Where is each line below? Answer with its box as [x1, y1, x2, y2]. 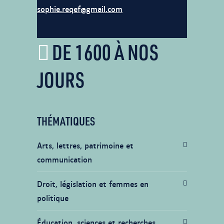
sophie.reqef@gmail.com [37, 2, 122, 15]
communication [37, 153, 92, 165]
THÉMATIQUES [37, 113, 95, 128]
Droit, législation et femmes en [37, 177, 148, 190]
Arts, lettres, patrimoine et [37, 139, 133, 151]
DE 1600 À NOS [52, 38, 158, 65]
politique [37, 191, 68, 204]
